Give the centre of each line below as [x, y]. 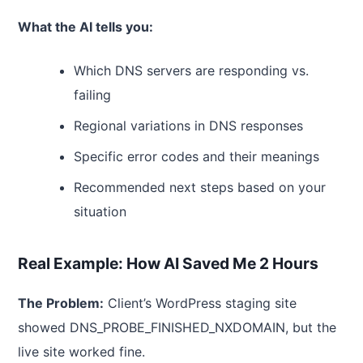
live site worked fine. [81, 351]
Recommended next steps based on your [199, 188]
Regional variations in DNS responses [188, 126]
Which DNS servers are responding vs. [191, 71]
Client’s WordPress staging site [200, 303]
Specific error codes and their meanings [196, 157]
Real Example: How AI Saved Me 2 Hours [168, 263]
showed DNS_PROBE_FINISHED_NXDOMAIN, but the [177, 327]
